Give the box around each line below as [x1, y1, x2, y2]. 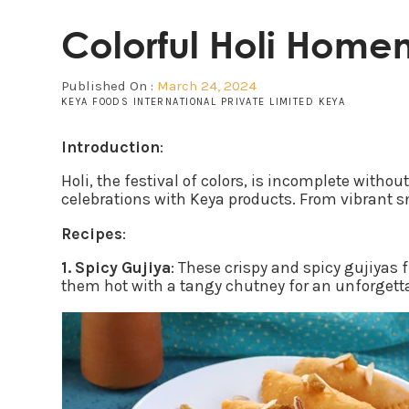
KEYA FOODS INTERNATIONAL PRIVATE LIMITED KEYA [61, 95, 346, 108]
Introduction [61, 137, 160, 156]
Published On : [61, 77, 157, 94]
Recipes [61, 224, 122, 243]
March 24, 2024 [157, 77, 257, 94]
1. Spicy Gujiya [61, 258, 171, 278]
